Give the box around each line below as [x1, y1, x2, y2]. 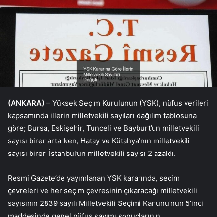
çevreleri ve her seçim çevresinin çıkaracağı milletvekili [8, 186, 197, 196]
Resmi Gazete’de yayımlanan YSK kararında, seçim [8, 173, 180, 183]
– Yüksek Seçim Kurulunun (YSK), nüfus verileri [45, 98, 208, 108]
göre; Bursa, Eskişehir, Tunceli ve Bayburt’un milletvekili [8, 124, 199, 133]
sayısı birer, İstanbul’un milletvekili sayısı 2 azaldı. [8, 149, 176, 158]
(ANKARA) [8, 98, 45, 108]
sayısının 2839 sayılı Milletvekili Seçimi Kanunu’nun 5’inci [8, 199, 203, 208]
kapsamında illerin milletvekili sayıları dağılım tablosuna [8, 111, 197, 121]
